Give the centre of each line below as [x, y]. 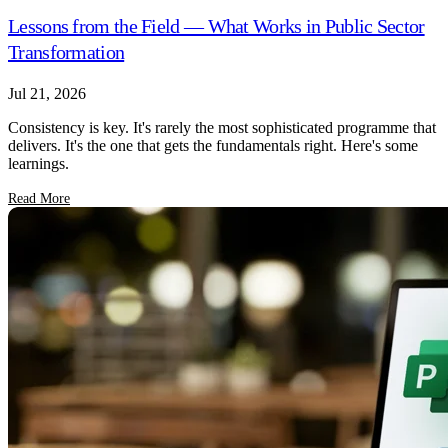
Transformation [66, 51]
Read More [39, 198]
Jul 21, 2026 [47, 93]
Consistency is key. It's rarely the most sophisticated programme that [222, 127]
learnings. [38, 163]
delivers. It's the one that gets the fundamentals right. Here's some [213, 145]
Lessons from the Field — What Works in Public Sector [216, 25]
